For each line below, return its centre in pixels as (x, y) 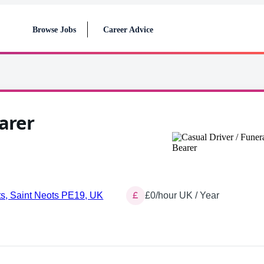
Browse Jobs (54, 29)
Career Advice (128, 29)
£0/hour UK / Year (182, 195)
